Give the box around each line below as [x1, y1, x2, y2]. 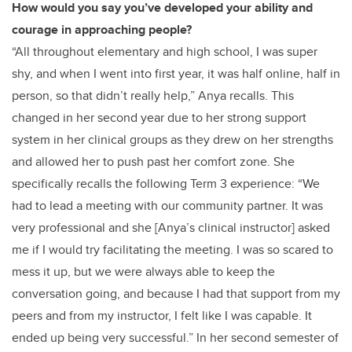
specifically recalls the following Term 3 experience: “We [12, 174, 320, 192]
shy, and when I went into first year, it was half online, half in [12, 64, 340, 82]
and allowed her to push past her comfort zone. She [12, 152, 295, 170]
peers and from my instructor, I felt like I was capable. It [12, 306, 312, 324]
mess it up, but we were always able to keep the [12, 262, 275, 280]
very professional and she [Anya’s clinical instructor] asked [12, 218, 330, 236]
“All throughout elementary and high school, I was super [12, 42, 317, 60]
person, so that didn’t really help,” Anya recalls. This [12, 86, 294, 104]
